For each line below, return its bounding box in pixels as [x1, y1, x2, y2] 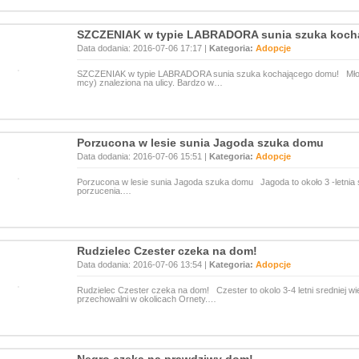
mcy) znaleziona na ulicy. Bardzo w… [77, 78, 223, 87]
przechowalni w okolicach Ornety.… [77, 294, 216, 304]
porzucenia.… [77, 186, 131, 196]
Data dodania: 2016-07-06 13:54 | [77, 260, 209, 269]
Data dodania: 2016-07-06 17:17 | [77, 43, 209, 53]
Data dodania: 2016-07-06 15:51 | [77, 151, 209, 161]
